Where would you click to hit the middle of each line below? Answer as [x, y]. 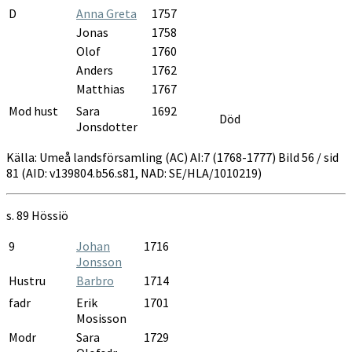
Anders [95, 70]
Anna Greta [106, 13]
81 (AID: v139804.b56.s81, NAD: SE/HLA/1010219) [134, 172]
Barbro [95, 280]
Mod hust [33, 110]
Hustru [27, 280]
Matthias [101, 88]
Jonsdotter [107, 126]
